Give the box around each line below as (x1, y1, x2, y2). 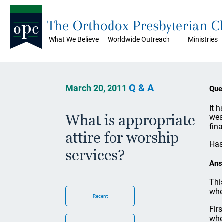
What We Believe (49, 35, 99, 43)
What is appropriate (65, 111, 195, 129)
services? (65, 146, 125, 164)
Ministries (188, 35, 218, 43)
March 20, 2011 (65, 83, 129, 93)
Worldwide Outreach (108, 35, 170, 43)
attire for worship (65, 129, 179, 146)
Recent (93, 193, 108, 199)
